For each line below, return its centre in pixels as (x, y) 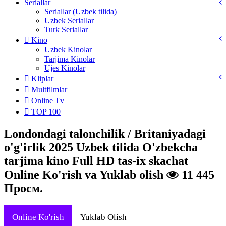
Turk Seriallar (66, 30)
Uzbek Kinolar (68, 50)
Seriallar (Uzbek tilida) (80, 11)
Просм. (23, 188)
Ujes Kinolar (65, 68)
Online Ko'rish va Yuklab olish (85, 174)
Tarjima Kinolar (70, 59)
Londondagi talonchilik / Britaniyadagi (105, 133)
